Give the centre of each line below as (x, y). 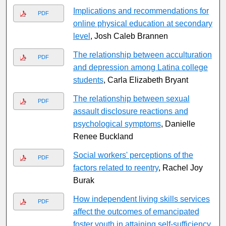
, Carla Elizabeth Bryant (146, 80)
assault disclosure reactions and (130, 111)
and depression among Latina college (140, 68)
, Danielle (178, 124)
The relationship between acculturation (142, 55)
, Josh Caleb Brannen (129, 36)
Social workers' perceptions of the (133, 155)
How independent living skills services (141, 199)
